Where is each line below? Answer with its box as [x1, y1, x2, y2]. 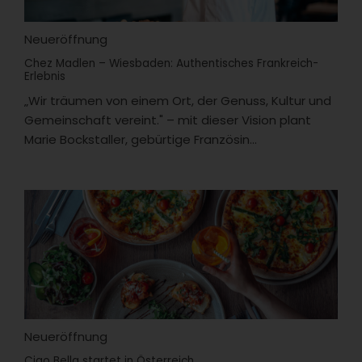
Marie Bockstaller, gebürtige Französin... [24, 130, 257, 148]
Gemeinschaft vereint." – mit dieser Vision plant [24, 111, 311, 128]
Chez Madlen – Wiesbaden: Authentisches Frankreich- [24, 55, 318, 71]
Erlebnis [24, 68, 65, 84]
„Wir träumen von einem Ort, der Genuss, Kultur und [24, 91, 331, 109]
